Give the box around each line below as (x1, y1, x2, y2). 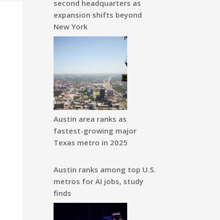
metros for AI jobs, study (53, 176, 143, 187)
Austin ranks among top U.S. (53, 165, 156, 175)
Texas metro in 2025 (53, 137, 128, 147)
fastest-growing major (53, 125, 137, 136)
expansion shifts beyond (53, 10, 142, 20)
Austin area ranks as (53, 113, 127, 124)
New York (53, 22, 87, 32)
